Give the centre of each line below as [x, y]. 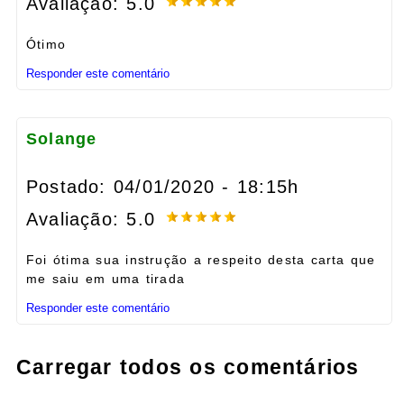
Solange [62, 139]
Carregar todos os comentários [188, 367]
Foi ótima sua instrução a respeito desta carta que [201, 260]
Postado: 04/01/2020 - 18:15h [163, 187]
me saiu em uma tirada [106, 279]
